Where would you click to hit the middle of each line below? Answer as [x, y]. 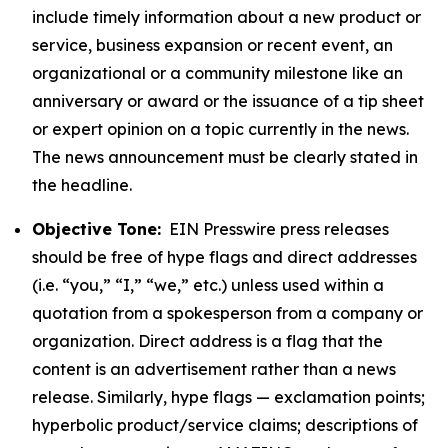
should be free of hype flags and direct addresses [224, 257]
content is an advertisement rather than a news [214, 369]
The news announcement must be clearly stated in [225, 157]
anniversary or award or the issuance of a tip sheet [228, 101]
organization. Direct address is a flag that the [207, 341]
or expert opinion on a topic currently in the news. [220, 129]
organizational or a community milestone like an [217, 73]
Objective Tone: [96, 229]
